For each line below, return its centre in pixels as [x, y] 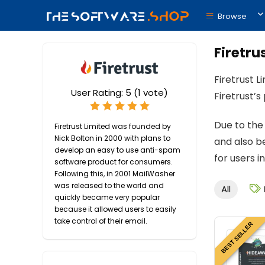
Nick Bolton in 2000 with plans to [112, 138]
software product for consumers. [114, 162]
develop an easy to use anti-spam [117, 150]
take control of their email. [101, 221]
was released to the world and [109, 185]
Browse [231, 16]
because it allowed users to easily [115, 209]
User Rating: [98, 93]
